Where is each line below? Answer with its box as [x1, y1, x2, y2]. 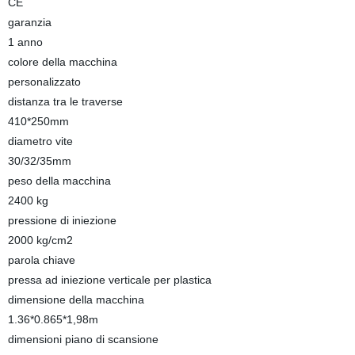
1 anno [7, 36, 43, 48]
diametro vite [7, 135, 73, 147]
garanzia [7, 16, 52, 29]
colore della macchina [7, 55, 117, 68]
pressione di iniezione [7, 214, 116, 227]
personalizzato [7, 75, 81, 88]
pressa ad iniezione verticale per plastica [7, 273, 212, 286]
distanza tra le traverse [7, 95, 123, 108]
